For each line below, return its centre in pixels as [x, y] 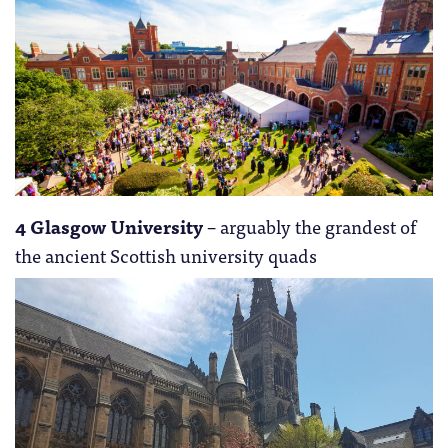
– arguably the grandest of [309, 225]
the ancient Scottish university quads [166, 254]
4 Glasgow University [109, 225]
